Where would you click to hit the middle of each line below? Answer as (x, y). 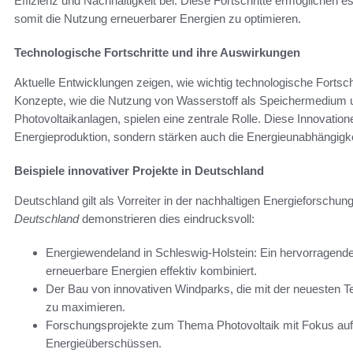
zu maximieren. (85, 307)
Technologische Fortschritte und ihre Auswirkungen (157, 52)
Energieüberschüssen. (104, 343)
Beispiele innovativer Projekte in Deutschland (139, 170)
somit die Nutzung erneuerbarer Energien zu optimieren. (158, 18)
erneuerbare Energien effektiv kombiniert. (151, 270)
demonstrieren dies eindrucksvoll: (167, 218)
